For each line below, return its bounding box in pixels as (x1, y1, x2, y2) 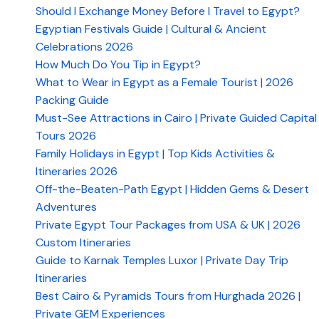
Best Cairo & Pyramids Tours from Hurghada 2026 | (36, 288, 300, 303)
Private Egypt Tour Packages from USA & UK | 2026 (36, 217, 300, 232)
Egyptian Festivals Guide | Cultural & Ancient (36, 21, 266, 36)
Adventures (36, 199, 97, 214)
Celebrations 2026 (36, 39, 133, 54)
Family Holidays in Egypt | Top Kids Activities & (36, 146, 275, 161)
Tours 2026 (36, 128, 96, 143)
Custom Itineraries (36, 235, 131, 250)
